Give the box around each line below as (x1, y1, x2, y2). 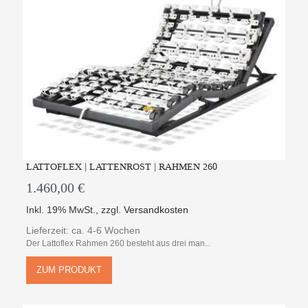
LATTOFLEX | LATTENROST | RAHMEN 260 (26, 159, 218, 173)
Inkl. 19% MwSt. (26, 203, 96, 215)
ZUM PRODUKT (36, 264, 102, 275)
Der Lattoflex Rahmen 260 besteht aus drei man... (26, 238, 212, 248)
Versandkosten (124, 203, 189, 215)
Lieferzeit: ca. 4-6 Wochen (26, 224, 141, 236)
